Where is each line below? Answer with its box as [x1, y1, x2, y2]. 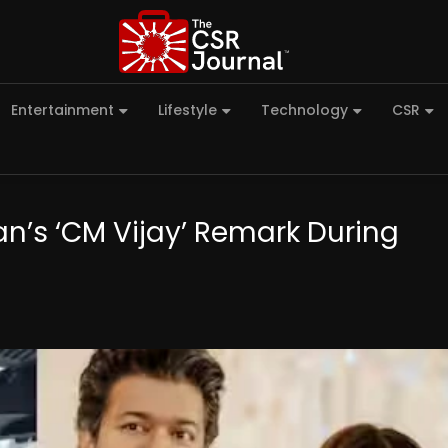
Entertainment [11, 100, 114, 121]
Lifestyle [158, 100, 217, 121]
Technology [261, 100, 348, 121]
